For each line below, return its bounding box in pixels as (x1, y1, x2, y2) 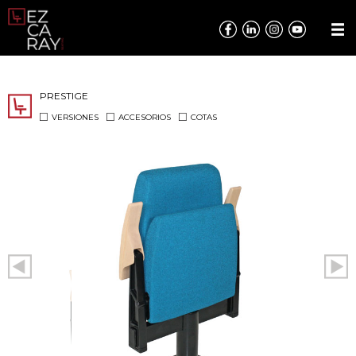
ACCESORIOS (118, 112, 171, 122)
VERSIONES (52, 112, 99, 122)
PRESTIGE (40, 90, 88, 102)
